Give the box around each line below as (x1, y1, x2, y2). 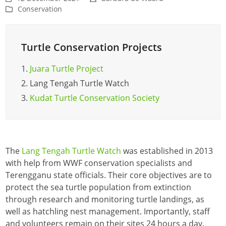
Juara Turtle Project (30, 63, 104, 74)
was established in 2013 (121, 145, 213, 156)
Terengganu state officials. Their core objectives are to (6, 169, 212, 181)
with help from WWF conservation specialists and (6, 157, 193, 168)
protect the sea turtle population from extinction (6, 181, 192, 193)
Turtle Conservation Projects (21, 40, 162, 54)
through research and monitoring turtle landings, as (6, 193, 205, 205)
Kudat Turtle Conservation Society (30, 92, 160, 103)
